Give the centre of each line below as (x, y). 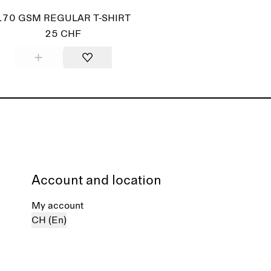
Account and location (96, 181)
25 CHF (63, 34)
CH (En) (49, 220)
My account (57, 206)
